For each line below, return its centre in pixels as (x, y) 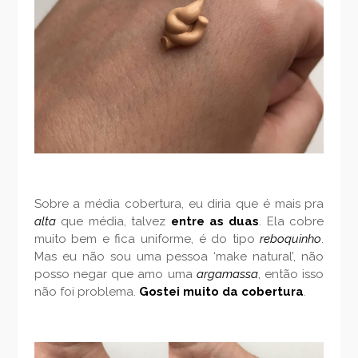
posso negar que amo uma (115, 274)
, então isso (291, 274)
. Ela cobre (292, 221)
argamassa (227, 274)
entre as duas (215, 221)
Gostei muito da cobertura (221, 291)
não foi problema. (86, 291)
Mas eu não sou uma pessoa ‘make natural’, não (179, 256)
